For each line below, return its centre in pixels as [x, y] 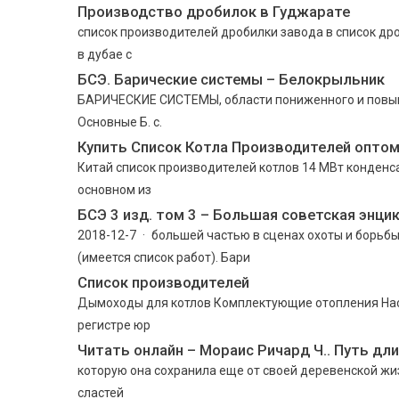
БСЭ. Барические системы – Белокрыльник [231, 79]
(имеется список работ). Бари [164, 257]
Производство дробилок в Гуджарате [214, 12]
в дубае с [105, 54]
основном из [114, 190]
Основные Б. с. [120, 122]
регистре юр [114, 325]
